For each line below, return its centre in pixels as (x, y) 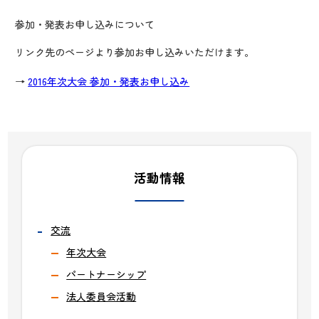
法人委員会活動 (101, 296)
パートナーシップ (106, 274)
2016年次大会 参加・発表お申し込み (109, 81)
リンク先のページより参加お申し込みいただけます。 (135, 52)
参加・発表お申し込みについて (85, 24)
